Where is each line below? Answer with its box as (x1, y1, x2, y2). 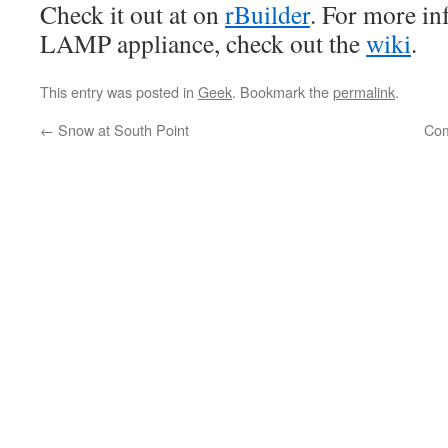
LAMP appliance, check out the (40, 26, 366, 60)
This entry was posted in (40, 81, 198, 102)
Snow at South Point (54, 119, 189, 140)
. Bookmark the (232, 81, 333, 102)
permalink (333, 81, 395, 102)
